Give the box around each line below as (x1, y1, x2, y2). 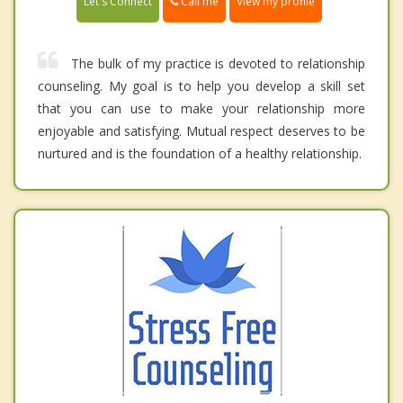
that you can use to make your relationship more (38, 100, 365, 118)
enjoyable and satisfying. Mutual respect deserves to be (38, 122, 365, 140)
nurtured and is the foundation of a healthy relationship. (38, 145, 362, 163)
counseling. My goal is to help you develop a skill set (38, 77, 365, 95)
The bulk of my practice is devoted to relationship (71, 55, 365, 73)
